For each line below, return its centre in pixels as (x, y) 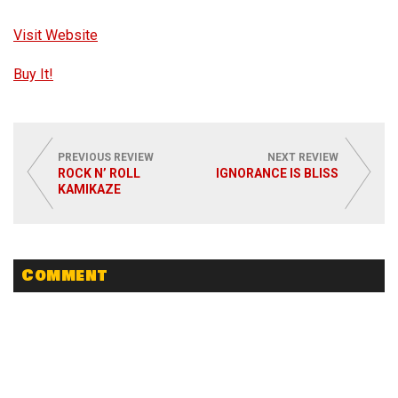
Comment (64, 276)
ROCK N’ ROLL (99, 174)
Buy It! (33, 75)
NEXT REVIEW (303, 158)
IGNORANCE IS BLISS (277, 174)
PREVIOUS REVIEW (106, 158)
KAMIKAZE (89, 190)
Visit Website (56, 36)
